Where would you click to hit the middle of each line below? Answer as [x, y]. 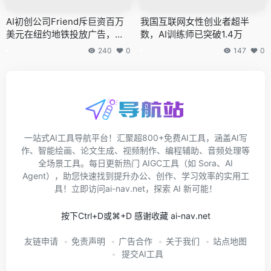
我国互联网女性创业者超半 [195, 22]
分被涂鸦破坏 [33, 47]
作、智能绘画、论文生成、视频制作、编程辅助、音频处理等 [135, 151]
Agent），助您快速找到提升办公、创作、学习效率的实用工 [135, 176]
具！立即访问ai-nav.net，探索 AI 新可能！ [135, 189]
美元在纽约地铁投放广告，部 [65, 34]
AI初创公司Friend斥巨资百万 [65, 22]
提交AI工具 [141, 254]
